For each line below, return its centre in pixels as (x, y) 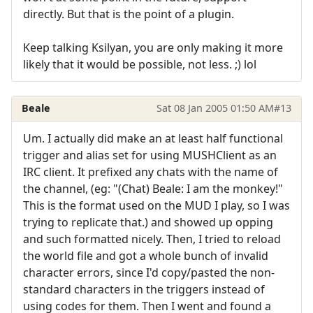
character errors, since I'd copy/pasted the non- (149, 272)
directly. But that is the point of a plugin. (129, 14)
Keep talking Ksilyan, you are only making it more (153, 47)
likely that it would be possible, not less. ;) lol (140, 64)
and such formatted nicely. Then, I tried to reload (152, 239)
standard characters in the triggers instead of (144, 289)
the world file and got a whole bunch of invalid (146, 255)
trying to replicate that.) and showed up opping (148, 222)
